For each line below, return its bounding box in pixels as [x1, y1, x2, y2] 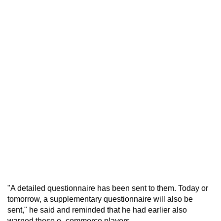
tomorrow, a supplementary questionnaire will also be [7, 194, 193, 203]
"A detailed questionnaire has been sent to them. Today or [7, 184, 208, 192]
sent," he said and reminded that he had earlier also [7, 205, 187, 214]
